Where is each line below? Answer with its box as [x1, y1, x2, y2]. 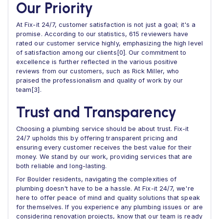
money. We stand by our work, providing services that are [16, 153, 193, 160]
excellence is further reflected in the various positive [16, 58, 178, 66]
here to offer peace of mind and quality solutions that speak [16, 194, 200, 201]
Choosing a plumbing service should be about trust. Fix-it [16, 125, 189, 132]
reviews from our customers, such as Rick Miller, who [16, 67, 179, 75]
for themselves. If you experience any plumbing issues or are [16, 203, 203, 211]
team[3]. [16, 86, 42, 93]
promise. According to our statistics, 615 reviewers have [16, 30, 189, 38]
